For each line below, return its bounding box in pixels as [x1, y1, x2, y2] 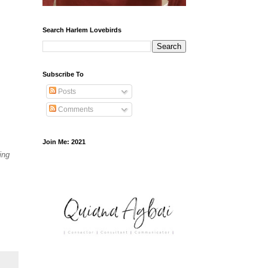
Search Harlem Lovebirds [42, 26, 121, 34]
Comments [56, 105, 93, 114]
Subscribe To [42, 71, 84, 78]
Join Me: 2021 [42, 138, 86, 146]
